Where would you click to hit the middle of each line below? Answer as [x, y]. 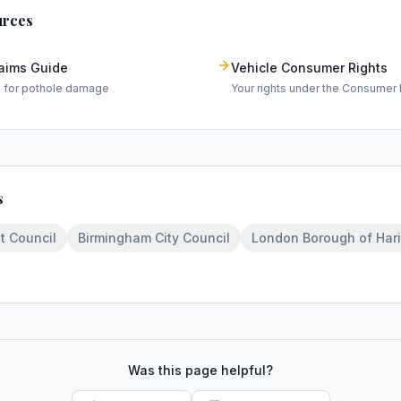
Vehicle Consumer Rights [309, 68]
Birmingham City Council [154, 238]
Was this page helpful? [200, 370]
